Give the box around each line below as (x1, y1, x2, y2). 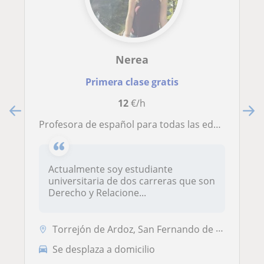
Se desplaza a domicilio (52, 242, 155, 256)
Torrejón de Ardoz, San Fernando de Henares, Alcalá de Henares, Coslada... (52, 223, 216, 236)
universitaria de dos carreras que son (48, 174, 215, 188)
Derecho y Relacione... (48, 186, 146, 200)
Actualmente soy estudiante (48, 163, 173, 176)
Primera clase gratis (85, 75, 179, 89)
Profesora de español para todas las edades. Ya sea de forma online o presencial (45, 118, 213, 131)
